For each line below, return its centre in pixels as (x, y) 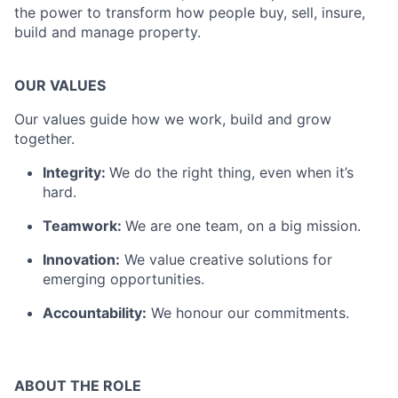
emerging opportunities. (123, 279)
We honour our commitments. (248, 313)
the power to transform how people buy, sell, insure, (190, 13)
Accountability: (95, 313)
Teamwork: (84, 226)
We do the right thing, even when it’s (231, 173)
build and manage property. (107, 32)
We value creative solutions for (226, 260)
